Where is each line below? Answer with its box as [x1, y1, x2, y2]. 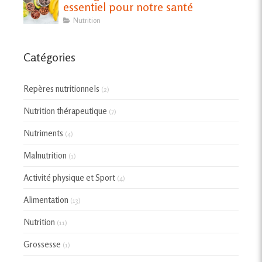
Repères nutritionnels [23, 82, 99, 94]
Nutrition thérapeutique [23, 105, 107, 116]
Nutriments [23, 127, 63, 139]
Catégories [23, 49, 75, 64]
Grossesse [23, 238, 61, 250]
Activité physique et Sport [23, 171, 115, 183]
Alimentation [23, 194, 68, 205]
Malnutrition [23, 149, 67, 161]
